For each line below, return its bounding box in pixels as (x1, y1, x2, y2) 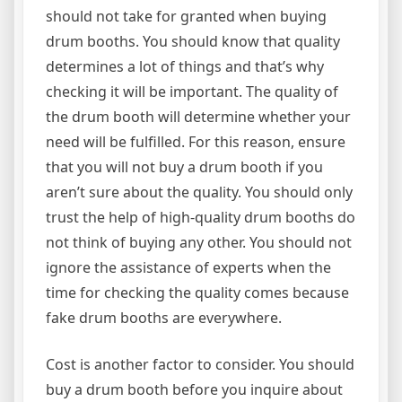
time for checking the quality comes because (46, 283, 349, 302)
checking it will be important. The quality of (46, 82, 338, 101)
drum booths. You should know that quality (46, 31, 340, 51)
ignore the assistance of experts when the (46, 258, 331, 277)
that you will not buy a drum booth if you (46, 157, 323, 177)
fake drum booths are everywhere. (46, 308, 282, 328)
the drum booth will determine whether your (46, 107, 351, 127)
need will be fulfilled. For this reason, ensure (46, 132, 345, 152)
